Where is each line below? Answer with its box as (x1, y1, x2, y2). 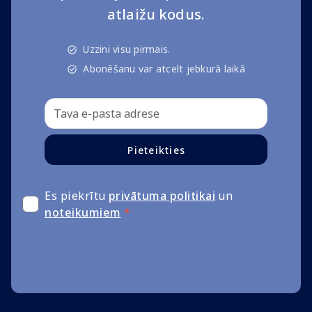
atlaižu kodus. (107, 5, 205, 24)
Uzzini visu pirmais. (83, 42, 171, 56)
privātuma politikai (108, 188, 215, 204)
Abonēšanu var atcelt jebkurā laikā (83, 62, 245, 76)
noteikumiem (45, 205, 121, 221)
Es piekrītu (45, 188, 106, 204)
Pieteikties (127, 143, 185, 157)
